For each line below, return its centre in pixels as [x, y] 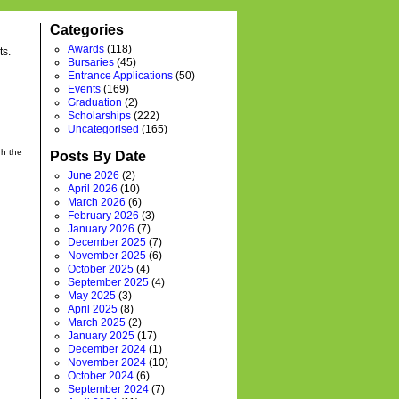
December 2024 [107, 349]
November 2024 [107, 362]
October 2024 [101, 376]
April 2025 [93, 309]
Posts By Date [98, 156]
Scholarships [99, 116]
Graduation [95, 102]
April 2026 [93, 189]
